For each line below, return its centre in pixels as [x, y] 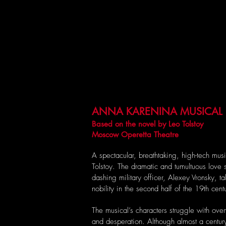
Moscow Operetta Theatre [135, 134]
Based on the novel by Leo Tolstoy [148, 124]
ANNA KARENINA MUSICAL [157, 111]
